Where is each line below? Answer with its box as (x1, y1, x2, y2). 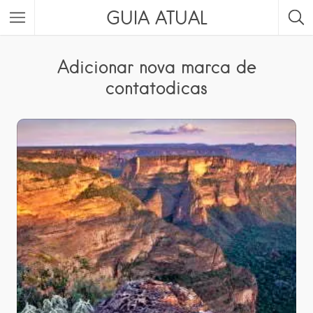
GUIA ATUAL (106, 7, 207, 28)
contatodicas (105, 77, 208, 98)
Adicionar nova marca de (57, 56, 256, 77)
